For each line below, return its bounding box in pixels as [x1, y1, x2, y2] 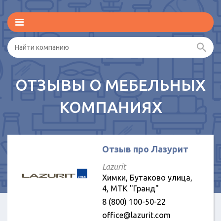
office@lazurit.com [102, 211, 171, 220]
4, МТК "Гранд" [102, 184, 159, 193]
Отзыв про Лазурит [102, 144, 188, 154]
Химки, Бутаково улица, [102, 173, 192, 182]
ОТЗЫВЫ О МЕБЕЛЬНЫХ [15, 76, 206, 94]
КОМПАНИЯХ [59, 98, 162, 116]
